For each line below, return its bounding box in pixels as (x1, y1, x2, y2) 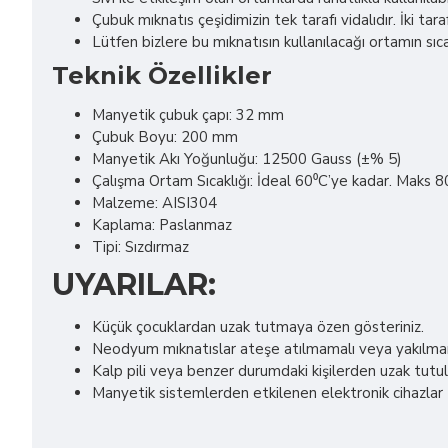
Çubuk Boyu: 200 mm (92, 127, 238, 147)
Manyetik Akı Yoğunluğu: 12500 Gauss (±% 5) (92, 149, 402, 169)
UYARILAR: (52, 266, 216, 303)
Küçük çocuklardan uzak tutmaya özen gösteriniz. (92, 317, 424, 337)
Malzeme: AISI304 (92, 193, 217, 213)
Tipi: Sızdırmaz (92, 237, 189, 257)
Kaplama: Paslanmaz (92, 215, 232, 235)
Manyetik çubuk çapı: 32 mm (92, 105, 284, 125)
